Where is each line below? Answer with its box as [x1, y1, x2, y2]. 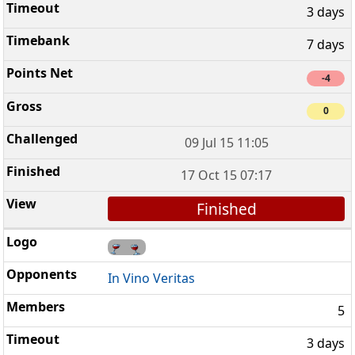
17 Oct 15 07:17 [181, 166, 273, 184]
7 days [307, 36, 345, 54]
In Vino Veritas [108, 269, 196, 288]
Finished [196, 197, 257, 219]
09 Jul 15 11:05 [184, 133, 269, 151]
